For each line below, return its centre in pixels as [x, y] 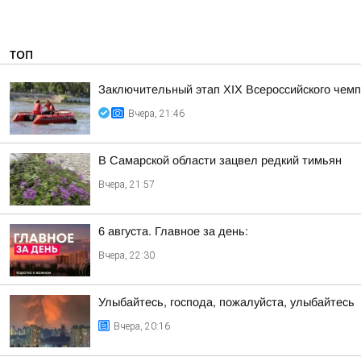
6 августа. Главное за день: [173, 231]
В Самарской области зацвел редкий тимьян [220, 160]
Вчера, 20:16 [142, 326]
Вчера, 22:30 [127, 255]
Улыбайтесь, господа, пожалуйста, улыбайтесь [226, 302]
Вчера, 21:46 [156, 114]
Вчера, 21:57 [127, 185]
